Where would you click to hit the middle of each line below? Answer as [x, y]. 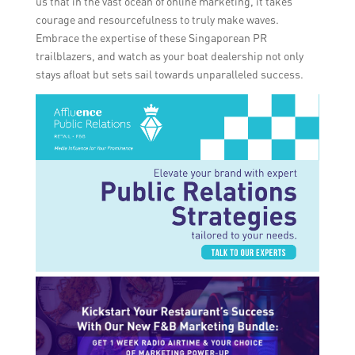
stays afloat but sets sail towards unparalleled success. [169, 74]
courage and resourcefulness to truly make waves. [157, 19]
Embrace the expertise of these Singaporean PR [151, 37]
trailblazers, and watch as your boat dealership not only [169, 55]
